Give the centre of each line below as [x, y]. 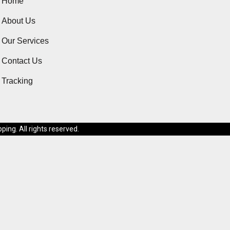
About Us [19, 21]
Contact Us [22, 61]
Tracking [17, 81]
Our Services [25, 41]
